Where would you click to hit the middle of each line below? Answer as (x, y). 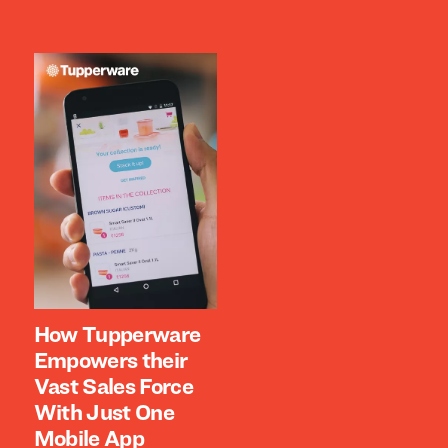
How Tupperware (117, 336)
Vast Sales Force (113, 388)
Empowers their (110, 362)
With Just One (104, 414)
